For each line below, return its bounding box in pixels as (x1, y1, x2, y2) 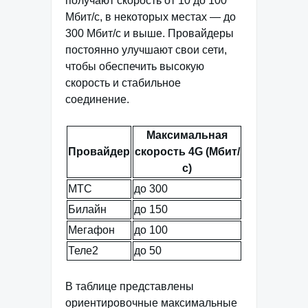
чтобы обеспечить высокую (65, 60, 204, 73)
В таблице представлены (65, 280, 194, 293)
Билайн (68, 203, 107, 216)
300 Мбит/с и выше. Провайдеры (65, 27, 234, 40)
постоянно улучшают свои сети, (65, 44, 227, 56)
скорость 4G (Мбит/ (134, 146, 240, 158)
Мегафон (68, 224, 115, 236)
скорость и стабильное (65, 77, 181, 89)
